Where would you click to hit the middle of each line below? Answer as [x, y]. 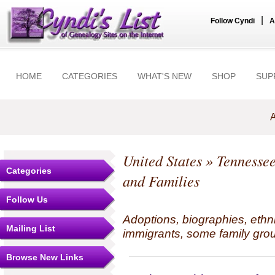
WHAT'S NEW [165, 76]
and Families [161, 181]
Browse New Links [45, 257]
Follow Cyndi [233, 21]
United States [162, 161]
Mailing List [31, 228]
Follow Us [27, 199]
